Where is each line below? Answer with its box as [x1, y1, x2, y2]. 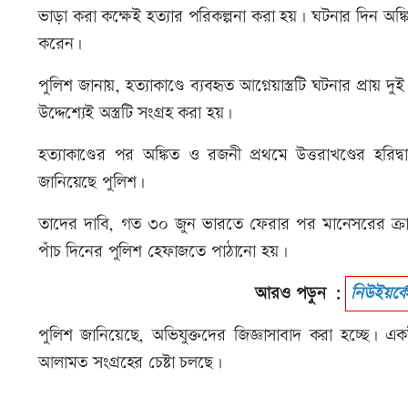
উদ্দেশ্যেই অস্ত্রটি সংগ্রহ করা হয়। [38, 101, 233, 127]
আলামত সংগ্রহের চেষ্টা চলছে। [38, 351, 228, 376]
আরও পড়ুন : [255, 281, 346, 307]
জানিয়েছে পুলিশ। [38, 170, 151, 196]
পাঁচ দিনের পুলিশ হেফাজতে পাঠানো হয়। [38, 240, 288, 265]
